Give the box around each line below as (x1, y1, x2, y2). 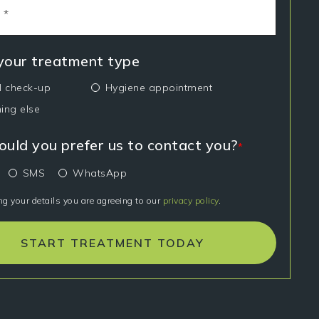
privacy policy (162, 195, 219, 206)
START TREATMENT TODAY (21, 236, 204, 251)
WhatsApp (73, 167, 127, 180)
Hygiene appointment (105, 81, 213, 95)
